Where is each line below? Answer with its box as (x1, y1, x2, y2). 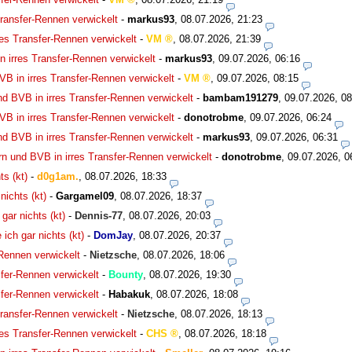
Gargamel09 (56, 190, 114, 203)
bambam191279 (203, 92, 278, 104)
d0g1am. (37, 170, 79, 183)
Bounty (108, 269, 143, 281)
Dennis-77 (75, 210, 123, 222)
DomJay (93, 229, 133, 242)
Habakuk (108, 288, 150, 301)
